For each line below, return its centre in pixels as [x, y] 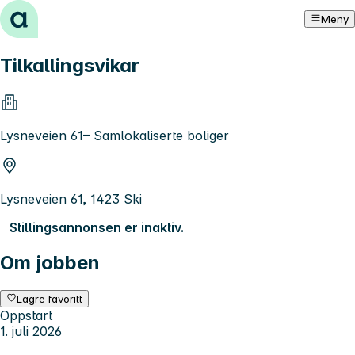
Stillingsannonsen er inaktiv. [97, 227]
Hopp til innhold [55, 14]
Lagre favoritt [50, 298]
